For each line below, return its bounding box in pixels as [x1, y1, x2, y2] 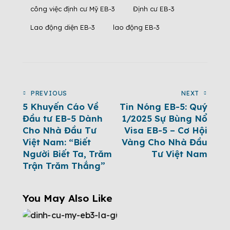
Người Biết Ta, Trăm [23, 148, 112, 160]
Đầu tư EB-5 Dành [23, 113, 103, 124]
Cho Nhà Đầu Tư [23, 125, 97, 136]
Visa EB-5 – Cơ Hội [124, 125, 207, 136]
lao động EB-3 [113, 23, 160, 31]
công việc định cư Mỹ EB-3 [30, 5, 115, 13]
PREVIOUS [30, 89, 68, 98]
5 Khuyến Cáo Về [23, 101, 99, 112]
